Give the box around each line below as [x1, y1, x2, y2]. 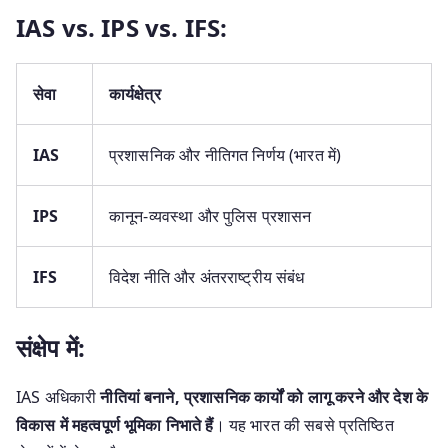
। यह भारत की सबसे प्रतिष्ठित [213, 413, 394, 436]
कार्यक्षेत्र [109, 82, 161, 105]
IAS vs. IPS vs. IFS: [16, 10, 228, 44]
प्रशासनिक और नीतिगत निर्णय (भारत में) [109, 143, 342, 166]
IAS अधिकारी [16, 385, 101, 408]
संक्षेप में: [16, 330, 85, 364]
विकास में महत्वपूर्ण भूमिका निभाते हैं [16, 413, 214, 436]
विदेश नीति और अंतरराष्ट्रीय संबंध [109, 265, 305, 288]
